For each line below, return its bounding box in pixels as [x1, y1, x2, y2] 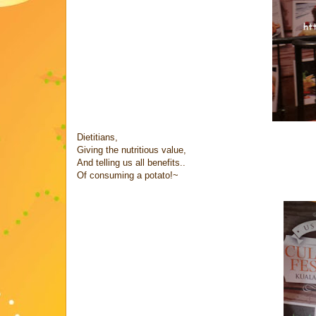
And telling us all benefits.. [77, 157, 186, 168]
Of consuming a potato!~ [77, 169, 178, 181]
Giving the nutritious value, [77, 144, 186, 155]
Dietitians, [77, 131, 118, 142]
